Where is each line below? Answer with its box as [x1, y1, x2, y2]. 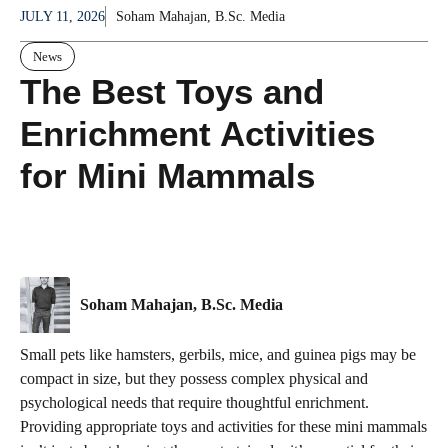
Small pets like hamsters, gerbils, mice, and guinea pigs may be [20, 345, 416, 363]
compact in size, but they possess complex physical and [20, 369, 368, 387]
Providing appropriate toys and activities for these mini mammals [20, 417, 427, 435]
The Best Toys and [20, 71, 324, 111]
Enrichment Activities [20, 113, 375, 153]
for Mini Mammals [20, 155, 315, 195]
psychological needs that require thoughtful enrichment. [20, 393, 369, 411]
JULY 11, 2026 [20, 8, 105, 24]
